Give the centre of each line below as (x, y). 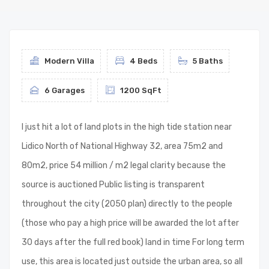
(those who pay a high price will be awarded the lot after (130, 223)
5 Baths (207, 61)
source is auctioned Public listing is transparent (113, 185)
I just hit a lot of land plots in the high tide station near (127, 127)
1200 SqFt (140, 90)
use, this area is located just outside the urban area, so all (132, 261)
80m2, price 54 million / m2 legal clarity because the (124, 165)
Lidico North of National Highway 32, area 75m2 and (122, 146)
